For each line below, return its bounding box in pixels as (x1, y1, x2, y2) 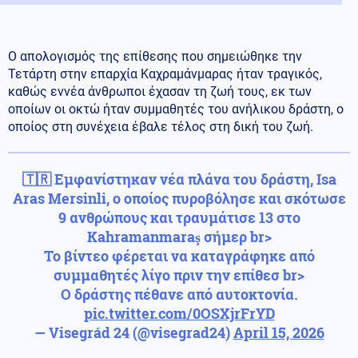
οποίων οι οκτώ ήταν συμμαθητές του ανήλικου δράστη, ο (8, 101, 344, 117)
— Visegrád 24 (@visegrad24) (34, 322, 233, 342)
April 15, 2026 (233, 322, 324, 342)
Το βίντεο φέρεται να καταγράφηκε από (43, 245, 315, 265)
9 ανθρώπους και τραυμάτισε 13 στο (58, 207, 300, 227)
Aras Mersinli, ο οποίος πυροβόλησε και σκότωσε (12, 188, 346, 208)
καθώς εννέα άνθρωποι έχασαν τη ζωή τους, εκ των (8, 83, 312, 99)
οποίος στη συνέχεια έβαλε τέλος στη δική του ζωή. (8, 118, 313, 134)
